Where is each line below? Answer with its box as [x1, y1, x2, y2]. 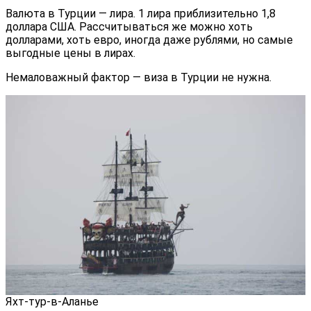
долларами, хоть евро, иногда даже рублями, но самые [6, 33, 293, 47]
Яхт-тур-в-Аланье [6, 294, 99, 308]
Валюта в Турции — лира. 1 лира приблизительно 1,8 [6, 6, 276, 20]
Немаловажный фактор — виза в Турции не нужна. [6, 70, 271, 84]
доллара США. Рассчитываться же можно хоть [6, 19, 253, 33]
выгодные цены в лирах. [6, 46, 135, 60]
